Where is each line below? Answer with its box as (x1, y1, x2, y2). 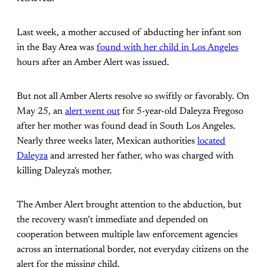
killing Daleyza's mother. (17, 166, 114, 176)
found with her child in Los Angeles (97, 42, 238, 52)
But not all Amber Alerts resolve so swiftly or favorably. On (17, 91, 249, 101)
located (197, 136, 225, 146)
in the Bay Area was (17, 42, 97, 52)
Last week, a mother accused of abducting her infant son (17, 27, 241, 38)
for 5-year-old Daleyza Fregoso (120, 106, 243, 116)
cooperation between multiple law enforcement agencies (17, 229, 238, 240)
